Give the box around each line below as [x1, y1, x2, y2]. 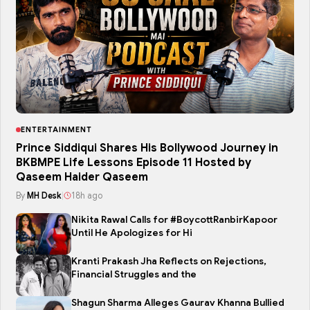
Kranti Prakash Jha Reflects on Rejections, [71, 255, 266, 268]
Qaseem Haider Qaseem [16, 170, 148, 185]
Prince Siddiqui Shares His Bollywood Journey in [16, 141, 278, 156]
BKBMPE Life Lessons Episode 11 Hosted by [16, 156, 251, 170]
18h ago [71, 190, 102, 201]
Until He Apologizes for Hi [71, 227, 192, 239]
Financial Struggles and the [71, 268, 197, 281]
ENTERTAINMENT [21, 125, 92, 135]
